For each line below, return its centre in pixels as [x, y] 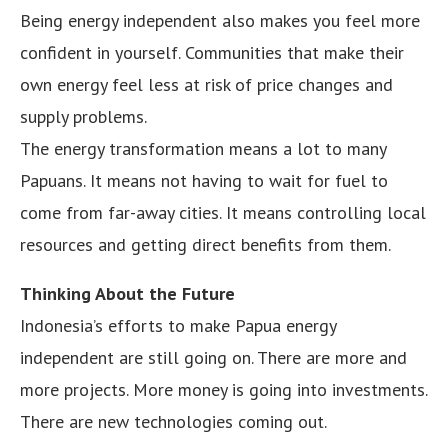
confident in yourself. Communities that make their [212, 52]
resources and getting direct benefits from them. [205, 244]
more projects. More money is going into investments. [223, 389]
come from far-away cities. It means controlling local [223, 212]
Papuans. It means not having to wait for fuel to [204, 180]
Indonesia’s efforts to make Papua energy [178, 325]
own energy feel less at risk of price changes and [206, 84]
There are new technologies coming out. [173, 421]
